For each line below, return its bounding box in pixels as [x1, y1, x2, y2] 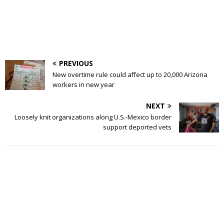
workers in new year [52, 80, 114, 89]
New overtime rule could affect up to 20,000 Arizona [52, 70, 207, 79]
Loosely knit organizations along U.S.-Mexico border [14, 112, 171, 121]
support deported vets [103, 122, 171, 131]
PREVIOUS [59, 58, 93, 68]
